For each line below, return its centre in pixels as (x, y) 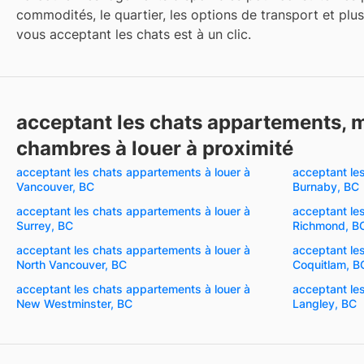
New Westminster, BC (74, 303)
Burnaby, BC (326, 186)
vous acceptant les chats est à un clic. (134, 34)
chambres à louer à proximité (155, 148)
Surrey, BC (45, 225)
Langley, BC (325, 303)
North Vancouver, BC (71, 264)
